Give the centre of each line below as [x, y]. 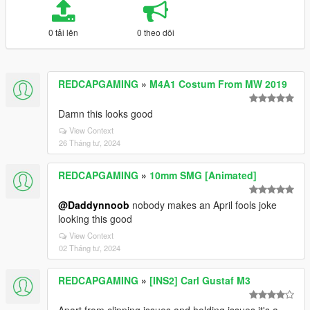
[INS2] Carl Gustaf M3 [200, 280]
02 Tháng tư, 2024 [90, 248]
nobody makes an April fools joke [203, 205]
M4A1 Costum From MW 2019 [218, 84]
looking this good [95, 219]
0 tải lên [63, 32]
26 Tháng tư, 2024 [90, 143]
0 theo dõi [155, 32]
